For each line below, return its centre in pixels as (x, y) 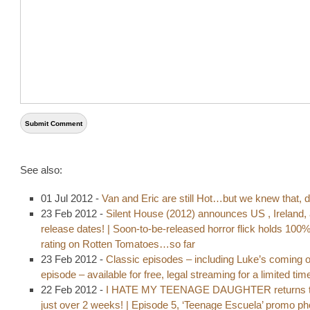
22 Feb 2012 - (73, 290)
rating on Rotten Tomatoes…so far (118, 244)
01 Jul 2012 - (71, 199)
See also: (41, 170)
